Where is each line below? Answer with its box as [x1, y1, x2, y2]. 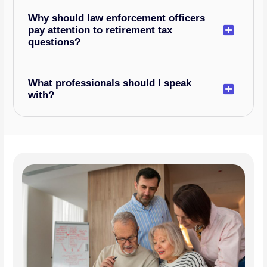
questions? [28, 36, 81, 48]
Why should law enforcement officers [28, 13, 206, 24]
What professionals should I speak [28, 77, 192, 89]
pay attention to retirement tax [28, 24, 173, 36]
